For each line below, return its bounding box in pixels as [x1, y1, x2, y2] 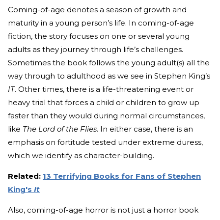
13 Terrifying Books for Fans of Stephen [43, 171, 201, 181]
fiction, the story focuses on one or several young [8, 31, 190, 41]
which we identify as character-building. [8, 151, 154, 161]
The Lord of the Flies [23, 124, 97, 134]
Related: [8, 171, 41, 181]
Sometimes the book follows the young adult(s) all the [8, 58, 210, 68]
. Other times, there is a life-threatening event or [15, 84, 193, 94]
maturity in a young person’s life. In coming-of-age [8, 18, 194, 28]
